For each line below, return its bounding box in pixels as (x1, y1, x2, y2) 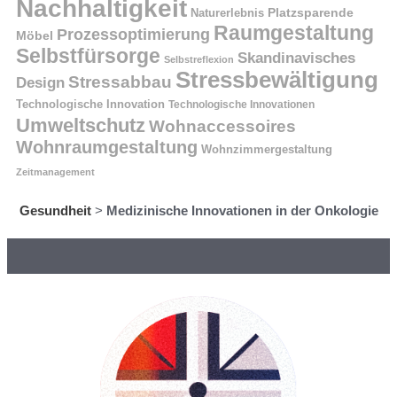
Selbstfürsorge (16, 45, 160, 68)
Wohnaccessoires (149, 117, 296, 136)
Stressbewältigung (175, 67, 378, 93)
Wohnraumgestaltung (16, 137, 198, 158)
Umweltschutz (16, 114, 145, 137)
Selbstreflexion (164, 54, 234, 66)
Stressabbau (68, 72, 172, 92)
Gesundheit (19, 203, 91, 219)
